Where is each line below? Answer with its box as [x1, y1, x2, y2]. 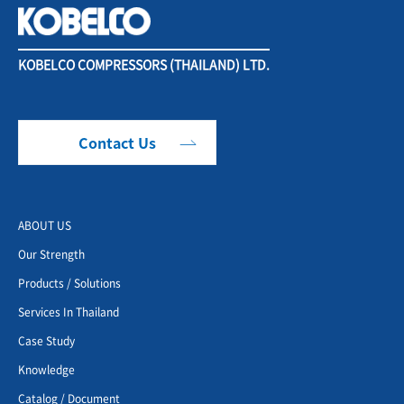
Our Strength [18, 246, 85, 262]
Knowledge [18, 362, 75, 378]
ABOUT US [18, 217, 71, 234]
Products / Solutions [18, 275, 121, 291]
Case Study [18, 333, 75, 349]
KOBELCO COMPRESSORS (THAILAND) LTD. [18, 55, 270, 74]
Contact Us [78, 132, 156, 154]
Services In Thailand [18, 304, 119, 320]
